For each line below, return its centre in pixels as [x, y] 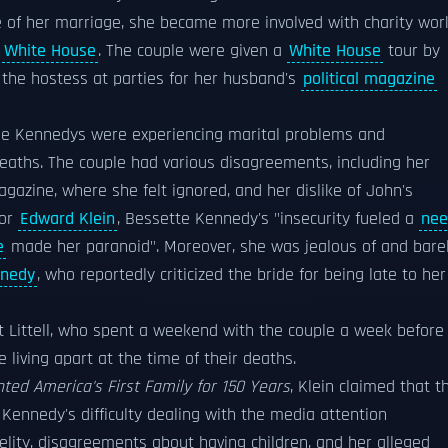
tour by [411, 51]
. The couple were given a [192, 51]
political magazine [369, 79]
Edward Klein [67, 219]
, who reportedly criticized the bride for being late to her [241, 275]
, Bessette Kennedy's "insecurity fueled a [268, 219]
